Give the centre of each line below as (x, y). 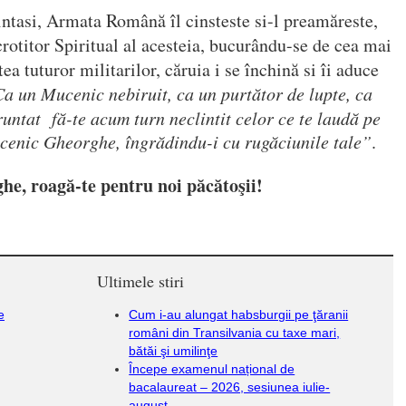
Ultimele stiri (141, 281)
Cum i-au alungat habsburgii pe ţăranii (239, 314)
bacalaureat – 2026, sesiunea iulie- (230, 387)
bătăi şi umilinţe (174, 351)
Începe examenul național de (212, 369)
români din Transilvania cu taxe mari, (235, 333)
